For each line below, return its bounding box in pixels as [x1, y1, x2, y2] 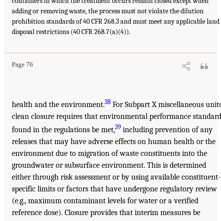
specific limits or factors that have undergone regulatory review [12, 184, 217, 193]
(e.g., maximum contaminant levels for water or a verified [12, 196, 198, 205]
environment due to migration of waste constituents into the [12, 148, 207, 158]
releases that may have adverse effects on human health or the [12, 137, 216, 146]
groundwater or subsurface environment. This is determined [12, 160, 206, 170]
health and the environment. [12, 100, 105, 109]
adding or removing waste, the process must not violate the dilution [12, 7, 204, 16]
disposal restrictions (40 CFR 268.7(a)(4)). [12, 28, 130, 37]
